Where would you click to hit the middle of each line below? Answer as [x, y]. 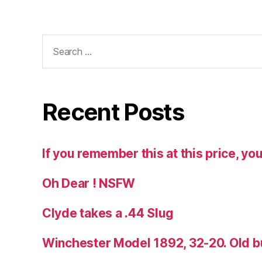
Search [57, 41]
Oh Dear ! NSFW [89, 184]
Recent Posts [113, 112]
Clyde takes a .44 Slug [108, 213]
